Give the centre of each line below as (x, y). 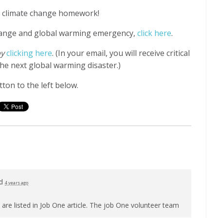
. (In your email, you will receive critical (121, 53)
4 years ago (17, 182)
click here (154, 33)
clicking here (29, 53)
